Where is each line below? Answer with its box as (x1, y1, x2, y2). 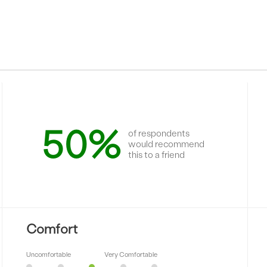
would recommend (128, 138, 205, 150)
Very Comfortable (104, 251, 158, 259)
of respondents (128, 128, 190, 139)
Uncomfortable (26, 251, 72, 259)
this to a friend (128, 149, 185, 160)
